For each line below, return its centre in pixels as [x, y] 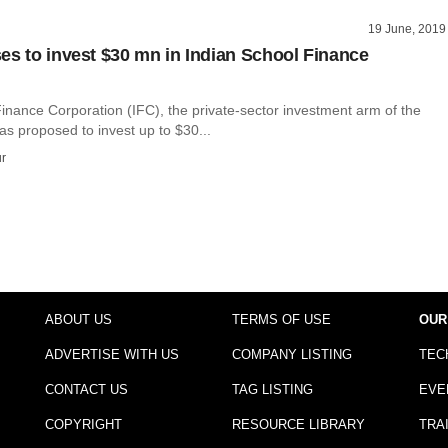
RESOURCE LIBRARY [298, 424]
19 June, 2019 [407, 28]
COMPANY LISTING [291, 354]
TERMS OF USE [281, 319]
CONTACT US [86, 389]
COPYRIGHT [83, 424]
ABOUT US [78, 319]
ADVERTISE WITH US [111, 354]
